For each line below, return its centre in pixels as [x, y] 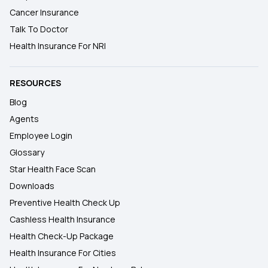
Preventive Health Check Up [65, 202]
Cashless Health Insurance [63, 219]
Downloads [32, 186]
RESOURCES [35, 83]
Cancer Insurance [44, 12]
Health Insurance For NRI [58, 46]
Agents [24, 119]
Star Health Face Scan [53, 169]
